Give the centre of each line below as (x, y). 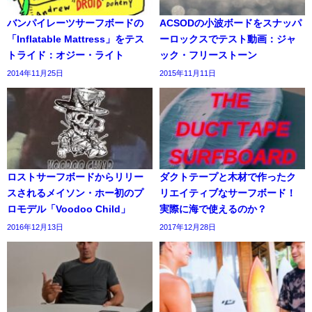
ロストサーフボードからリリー (75, 177)
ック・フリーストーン (208, 55)
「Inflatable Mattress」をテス (76, 39)
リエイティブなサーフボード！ (228, 193)
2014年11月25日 (35, 73)
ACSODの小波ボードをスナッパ (231, 23)
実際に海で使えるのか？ (213, 209)
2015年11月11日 (188, 73)
